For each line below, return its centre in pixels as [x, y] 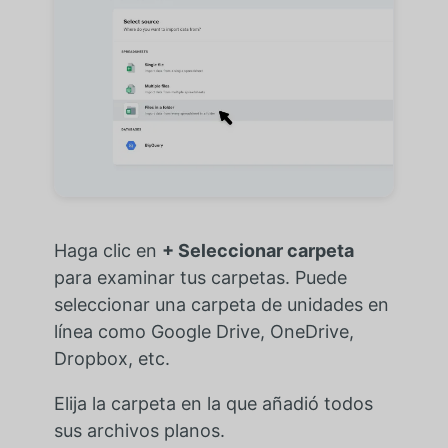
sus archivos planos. [139, 430]
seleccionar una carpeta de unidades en [221, 304]
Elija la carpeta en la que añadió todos [213, 403]
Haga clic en [107, 250]
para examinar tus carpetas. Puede [200, 277]
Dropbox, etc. [111, 358]
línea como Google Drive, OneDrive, [203, 331]
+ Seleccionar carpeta [257, 250]
